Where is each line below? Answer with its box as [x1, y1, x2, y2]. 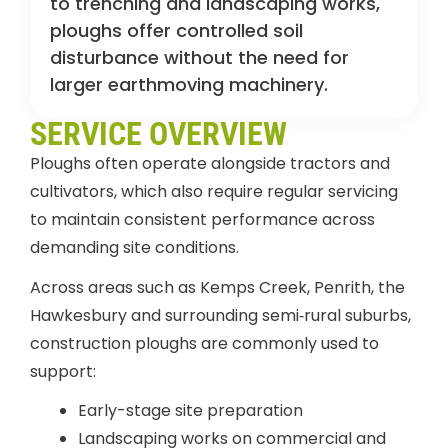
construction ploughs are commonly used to [30, 331, 379, 355]
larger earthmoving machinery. [50, 72, 328, 98]
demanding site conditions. [30, 236, 239, 260]
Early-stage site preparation [78, 398, 303, 422]
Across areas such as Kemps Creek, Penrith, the [30, 275, 405, 299]
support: [30, 359, 96, 383]
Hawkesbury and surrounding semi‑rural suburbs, [30, 303, 411, 327]
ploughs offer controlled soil [50, 18, 303, 44]
